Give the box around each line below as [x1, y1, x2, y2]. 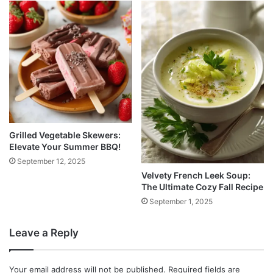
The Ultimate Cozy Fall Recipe [141, 181, 263, 192]
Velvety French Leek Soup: [141, 169, 250, 180]
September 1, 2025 [149, 196, 213, 206]
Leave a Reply [9, 226, 79, 239]
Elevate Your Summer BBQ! [9, 141, 121, 152]
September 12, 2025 [17, 156, 85, 166]
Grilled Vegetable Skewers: [9, 129, 121, 140]
